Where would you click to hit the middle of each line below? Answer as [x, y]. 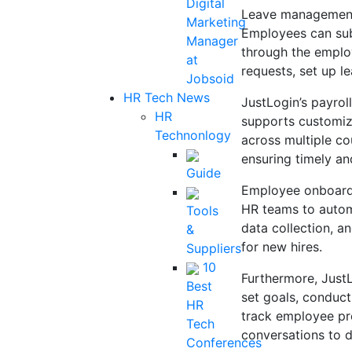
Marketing [216, 22]
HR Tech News [167, 97]
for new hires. [282, 247]
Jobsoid [210, 79]
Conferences [224, 343]
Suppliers [214, 248]
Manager [212, 41]
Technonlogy [193, 135]
